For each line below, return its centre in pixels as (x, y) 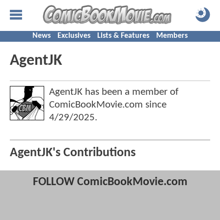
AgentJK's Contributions (73, 153)
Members (172, 36)
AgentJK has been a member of (114, 92)
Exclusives (74, 36)
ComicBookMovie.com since (108, 105)
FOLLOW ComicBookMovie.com (110, 182)
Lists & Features (123, 36)
